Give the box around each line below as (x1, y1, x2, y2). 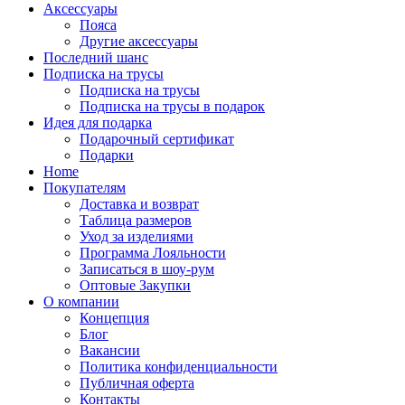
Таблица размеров (80, 212, 192, 228)
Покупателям (43, 180, 126, 195)
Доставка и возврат (80, 196, 199, 212)
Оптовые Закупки (80, 278, 191, 293)
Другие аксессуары (80, 33, 198, 49)
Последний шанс (43, 50, 148, 65)
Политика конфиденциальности (80, 359, 278, 374)
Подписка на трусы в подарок (80, 99, 265, 114)
